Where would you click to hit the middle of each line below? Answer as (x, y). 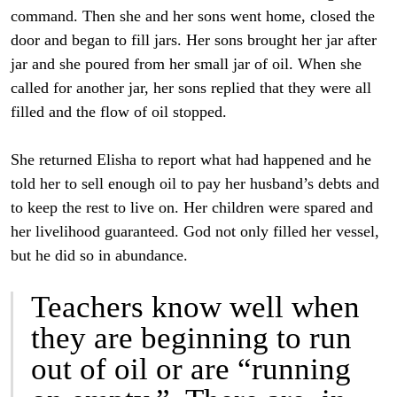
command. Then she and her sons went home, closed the (193, 16)
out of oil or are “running (191, 370)
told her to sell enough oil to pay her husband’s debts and (195, 184)
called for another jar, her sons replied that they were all (191, 88)
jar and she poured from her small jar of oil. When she (186, 64)
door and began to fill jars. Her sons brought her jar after (194, 40)
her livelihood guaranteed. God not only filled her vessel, (195, 232)
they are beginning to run (191, 339)
